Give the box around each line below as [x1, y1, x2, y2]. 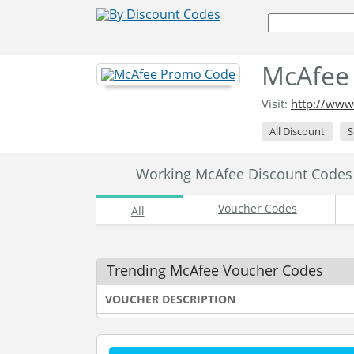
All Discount [269, 124, 325, 138]
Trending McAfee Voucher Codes [107, 261, 323, 280]
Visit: [262, 96, 291, 111]
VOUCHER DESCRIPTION [105, 292, 235, 307]
